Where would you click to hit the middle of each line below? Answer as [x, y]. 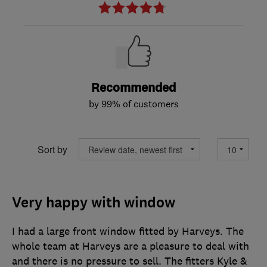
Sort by [52, 149]
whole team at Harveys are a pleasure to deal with [131, 246]
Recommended [133, 88]
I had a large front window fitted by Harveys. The [128, 232]
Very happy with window [94, 203]
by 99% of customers [133, 104]
